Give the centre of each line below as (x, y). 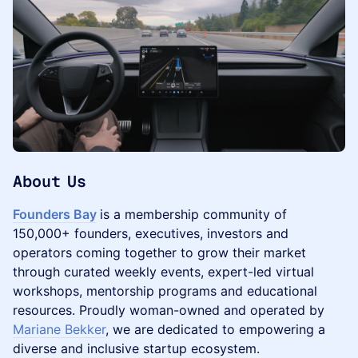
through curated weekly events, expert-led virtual (163, 272)
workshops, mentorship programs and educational (165, 291)
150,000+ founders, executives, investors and (151, 233)
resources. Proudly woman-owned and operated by (169, 310)
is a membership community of (193, 214)
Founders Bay (55, 214)
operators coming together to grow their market (159, 253)
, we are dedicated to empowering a (215, 329)
